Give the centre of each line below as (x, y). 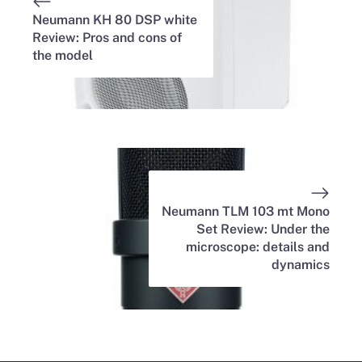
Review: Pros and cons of (107, 38)
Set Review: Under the (263, 229)
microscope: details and (258, 247)
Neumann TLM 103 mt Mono (246, 212)
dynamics (301, 265)
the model (63, 56)
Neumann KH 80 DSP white (115, 20)
